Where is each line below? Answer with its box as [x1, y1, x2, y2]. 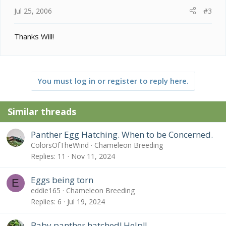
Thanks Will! [14, 31, 54, 41]
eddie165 [31, 186, 61, 196]
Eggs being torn [31, 174, 93, 186]
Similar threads [8, 105, 76, 118]
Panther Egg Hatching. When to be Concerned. [31, 129, 213, 141]
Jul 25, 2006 [14, 6, 52, 16]
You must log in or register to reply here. [37, 75, 189, 86]
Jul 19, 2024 [67, 196, 105, 206]
